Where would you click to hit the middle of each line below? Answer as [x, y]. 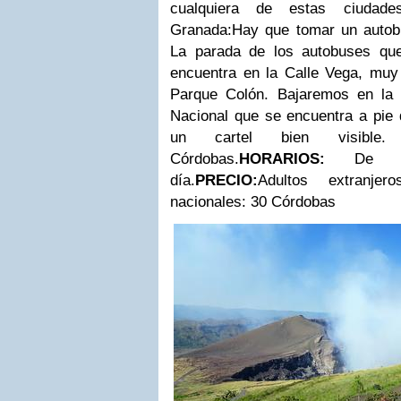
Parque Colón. [224, 94]
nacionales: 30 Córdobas [253, 202]
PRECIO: [226, 180]
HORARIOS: [282, 159]
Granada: [201, 30]
